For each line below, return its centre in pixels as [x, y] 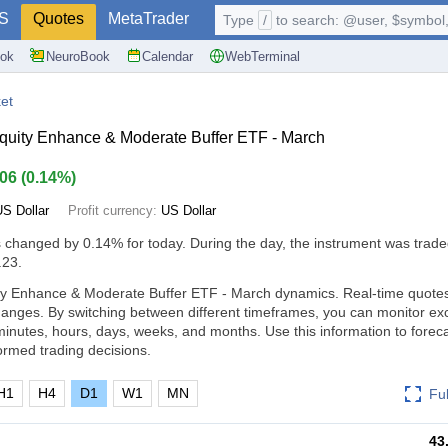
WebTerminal [262, 56]
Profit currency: [114, 210]
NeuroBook [78, 56]
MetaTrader [148, 18]
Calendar [167, 56]
